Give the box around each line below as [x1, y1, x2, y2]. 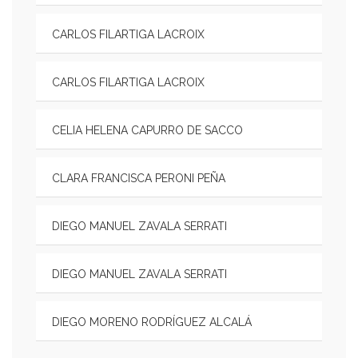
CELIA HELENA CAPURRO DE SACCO [52, 124, 243, 137]
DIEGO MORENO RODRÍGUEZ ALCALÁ [52, 316, 252, 328]
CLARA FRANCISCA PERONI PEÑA [52, 172, 225, 185]
